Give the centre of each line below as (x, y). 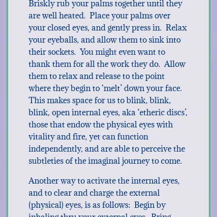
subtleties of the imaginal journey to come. (105, 161)
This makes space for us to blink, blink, (100, 100)
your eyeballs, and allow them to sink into (104, 40)
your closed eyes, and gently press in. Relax (108, 28)
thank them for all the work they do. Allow (107, 64)
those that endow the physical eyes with (101, 124)
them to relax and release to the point (96, 76)
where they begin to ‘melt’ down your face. (106, 88)
